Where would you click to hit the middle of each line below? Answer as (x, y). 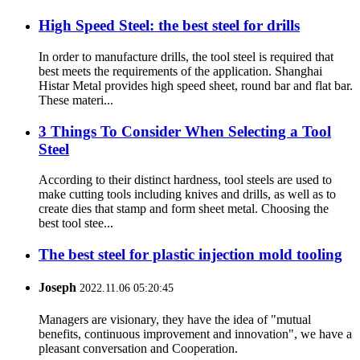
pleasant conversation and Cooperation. (138, 348)
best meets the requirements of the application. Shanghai (180, 71)
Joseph (57, 288)
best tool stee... (76, 223)
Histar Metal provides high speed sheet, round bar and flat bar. (196, 85)
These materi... (76, 100)
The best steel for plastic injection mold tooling (190, 254)
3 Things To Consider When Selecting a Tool (185, 131)
